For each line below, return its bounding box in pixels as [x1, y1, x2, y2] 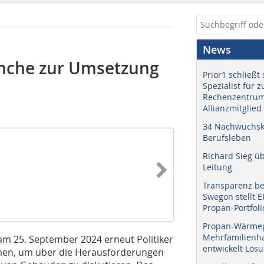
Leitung [203, 161, 232, 173]
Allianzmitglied [203, 103, 262, 114]
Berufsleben [203, 132, 251, 143]
